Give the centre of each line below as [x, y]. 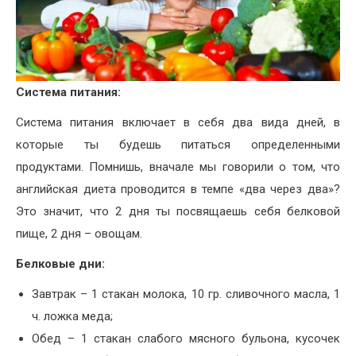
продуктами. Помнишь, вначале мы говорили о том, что [178, 166]
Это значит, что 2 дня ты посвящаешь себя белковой [178, 211]
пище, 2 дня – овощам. [79, 233]
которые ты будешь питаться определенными [178, 144]
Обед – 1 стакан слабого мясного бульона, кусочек [186, 338]
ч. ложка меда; [72, 316]
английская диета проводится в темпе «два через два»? [178, 189]
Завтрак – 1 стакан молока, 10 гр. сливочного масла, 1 [186, 294]
